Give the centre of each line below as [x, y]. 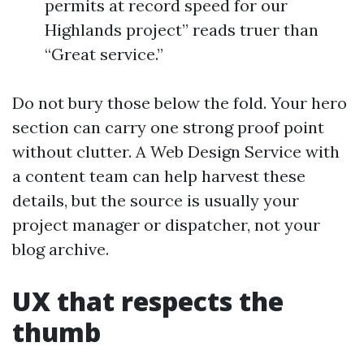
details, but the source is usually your [156, 200]
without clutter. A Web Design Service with [176, 152]
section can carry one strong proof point [168, 127]
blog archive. [61, 249]
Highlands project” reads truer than [182, 30]
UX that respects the [148, 301]
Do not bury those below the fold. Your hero [180, 103]
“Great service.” [104, 54]
